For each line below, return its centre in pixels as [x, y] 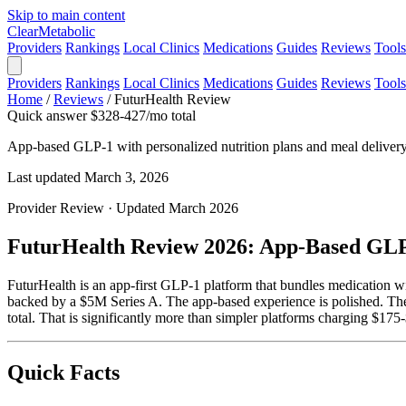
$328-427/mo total [143, 116]
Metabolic [67, 31]
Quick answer [47, 116]
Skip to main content [66, 15]
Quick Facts [63, 372]
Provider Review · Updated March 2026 [123, 208]
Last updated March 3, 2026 [88, 177]
